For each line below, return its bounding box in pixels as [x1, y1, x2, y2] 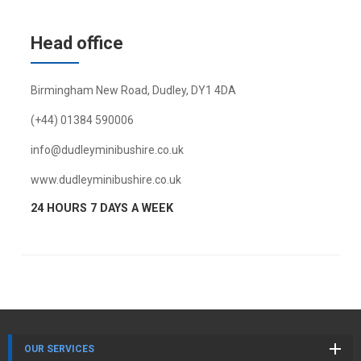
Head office [30, 33, 123, 53]
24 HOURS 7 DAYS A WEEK [30, 201, 173, 215]
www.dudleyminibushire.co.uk [30, 173, 181, 186]
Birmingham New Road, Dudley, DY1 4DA [30, 84, 236, 97]
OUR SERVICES [24, 343, 94, 355]
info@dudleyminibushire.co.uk [30, 143, 184, 156]
